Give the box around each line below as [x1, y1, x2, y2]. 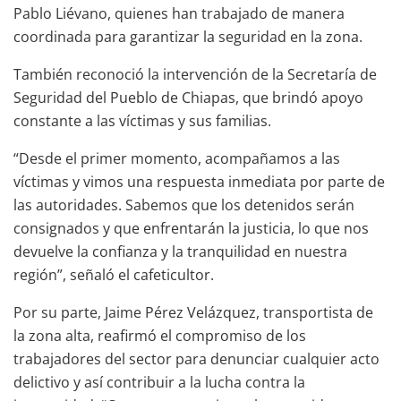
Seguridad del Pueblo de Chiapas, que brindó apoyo [13, 88, 363, 108]
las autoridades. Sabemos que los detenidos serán [13, 195, 354, 216]
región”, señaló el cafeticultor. [13, 265, 214, 286]
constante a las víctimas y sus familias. [13, 111, 271, 132]
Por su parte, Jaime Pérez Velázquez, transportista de [13, 303, 373, 323]
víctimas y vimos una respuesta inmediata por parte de [13, 172, 385, 192]
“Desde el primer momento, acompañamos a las [13, 149, 340, 169]
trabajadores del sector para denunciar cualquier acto [13, 349, 380, 370]
